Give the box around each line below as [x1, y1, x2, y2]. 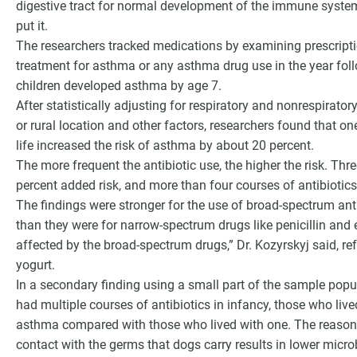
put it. [16, 18, 48, 33]
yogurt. [16, 257, 55, 273]
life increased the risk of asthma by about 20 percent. [16, 138, 314, 153]
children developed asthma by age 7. [16, 78, 222, 93]
